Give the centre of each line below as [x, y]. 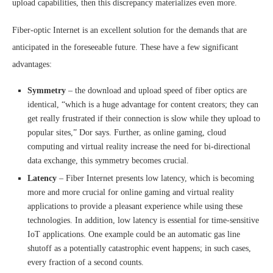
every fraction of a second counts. [86, 262]
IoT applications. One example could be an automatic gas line [134, 234]
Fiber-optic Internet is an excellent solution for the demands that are [129, 30]
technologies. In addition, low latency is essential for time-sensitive [143, 220]
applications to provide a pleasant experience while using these [135, 206]
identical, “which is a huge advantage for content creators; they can [143, 105]
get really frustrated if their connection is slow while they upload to [144, 119]
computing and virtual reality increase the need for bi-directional [139, 147]
